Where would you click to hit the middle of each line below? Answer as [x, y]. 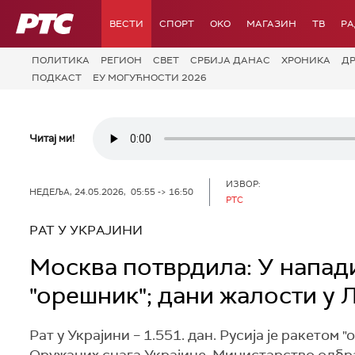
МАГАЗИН [271, 24]
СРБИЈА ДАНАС [230, 60]
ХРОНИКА [306, 60]
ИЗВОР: [243, 183]
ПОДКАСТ [57, 77]
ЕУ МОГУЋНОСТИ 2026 [150, 77]
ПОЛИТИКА [61, 60]
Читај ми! [52, 138]
